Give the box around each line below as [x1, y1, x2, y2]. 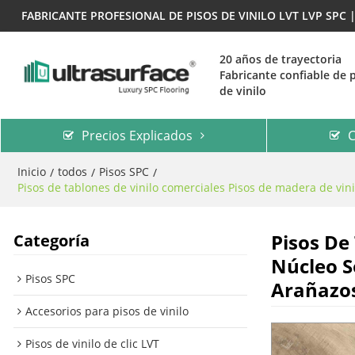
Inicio [17, 164, 46, 179]
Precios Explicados [81, 127, 193, 144]
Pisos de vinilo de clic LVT [25, 336, 159, 352]
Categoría [13, 230, 90, 252]
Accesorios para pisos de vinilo [25, 303, 189, 319]
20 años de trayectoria [219, 52, 342, 67]
